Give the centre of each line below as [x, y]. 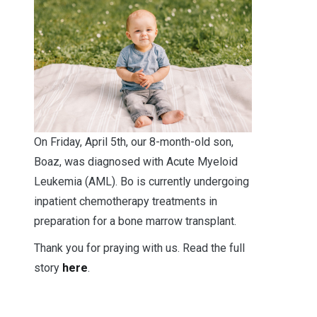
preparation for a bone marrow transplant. [135, 221]
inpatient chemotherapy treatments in [126, 201]
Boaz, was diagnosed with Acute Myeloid [136, 161]
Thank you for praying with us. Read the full [139, 248]
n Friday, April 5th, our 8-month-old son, [138, 142]
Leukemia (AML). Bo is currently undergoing [142, 181]
